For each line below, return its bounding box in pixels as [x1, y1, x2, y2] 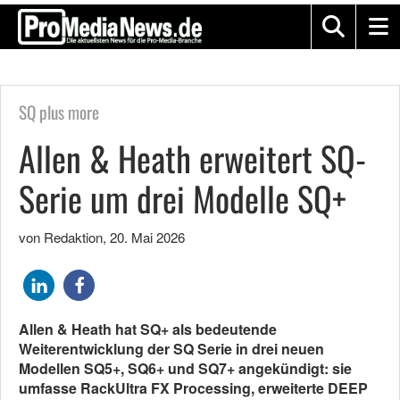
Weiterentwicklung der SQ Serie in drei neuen [19, 338, 324, 359]
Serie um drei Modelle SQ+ [19, 173, 346, 223]
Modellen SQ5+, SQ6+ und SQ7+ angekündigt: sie [19, 358, 352, 379]
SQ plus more [19, 99, 99, 125]
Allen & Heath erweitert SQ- [19, 133, 366, 183]
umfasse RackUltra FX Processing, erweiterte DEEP [19, 378, 368, 398]
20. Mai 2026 [110, 228, 185, 246]
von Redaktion [19, 228, 103, 246]
